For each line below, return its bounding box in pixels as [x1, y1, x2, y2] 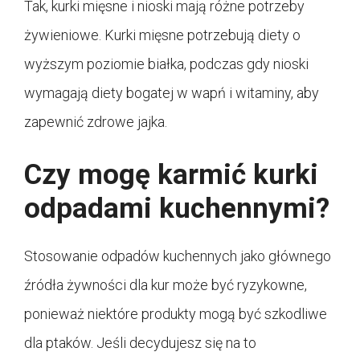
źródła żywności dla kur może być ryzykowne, [24, 276, 307, 294]
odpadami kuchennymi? [24, 192, 329, 226]
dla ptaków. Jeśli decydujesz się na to [24, 334, 256, 352]
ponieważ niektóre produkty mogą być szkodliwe [24, 305, 327, 323]
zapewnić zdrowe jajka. [24, 113, 167, 131]
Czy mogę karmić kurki [24, 158, 318, 192]
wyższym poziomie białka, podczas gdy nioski [24, 55, 309, 73]
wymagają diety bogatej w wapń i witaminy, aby [24, 84, 319, 102]
